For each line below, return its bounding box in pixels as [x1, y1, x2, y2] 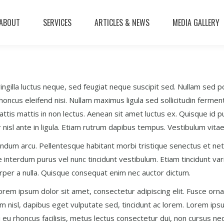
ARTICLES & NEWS [94, 16, 149, 28]
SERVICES [43, 16, 71, 28]
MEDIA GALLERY [172, 16, 219, 28]
